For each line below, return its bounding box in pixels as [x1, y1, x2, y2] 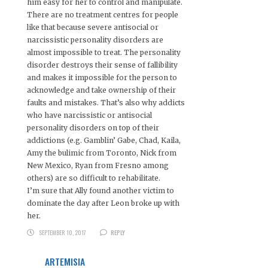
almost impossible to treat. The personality [27, 47, 181, 57]
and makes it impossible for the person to [27, 72, 177, 82]
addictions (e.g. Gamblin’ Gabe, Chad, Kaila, [27, 135, 181, 145]
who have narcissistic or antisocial [27, 110, 152, 120]
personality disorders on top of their [27, 123, 159, 132]
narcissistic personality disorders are [27, 35, 163, 44]
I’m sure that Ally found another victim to [27, 185, 174, 195]
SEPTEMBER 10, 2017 [38, 227, 86, 237]
